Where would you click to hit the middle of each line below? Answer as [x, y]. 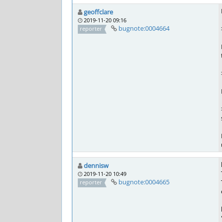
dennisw [96, 166]
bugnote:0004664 [144, 28]
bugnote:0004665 [144, 182]
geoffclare [98, 12]
